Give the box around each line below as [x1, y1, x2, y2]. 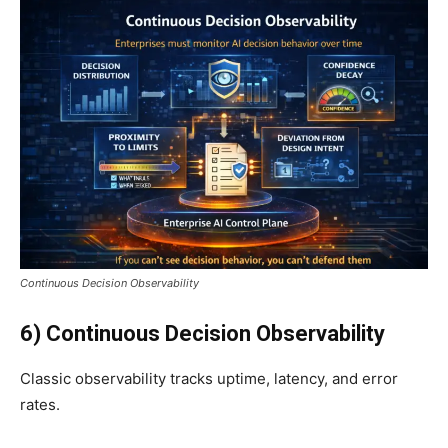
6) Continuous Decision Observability [20, 320, 385, 346]
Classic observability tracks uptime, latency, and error [20, 368, 398, 388]
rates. [20, 394, 60, 414]
